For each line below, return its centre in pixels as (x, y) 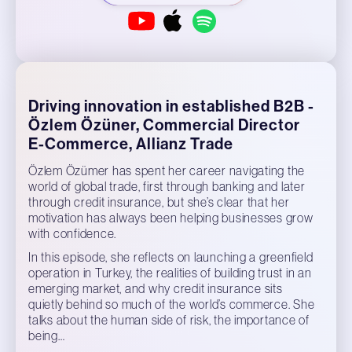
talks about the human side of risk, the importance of (169, 320)
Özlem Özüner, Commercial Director (164, 125)
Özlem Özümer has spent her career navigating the (167, 170)
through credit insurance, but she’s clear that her (159, 202)
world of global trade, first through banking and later (167, 186)
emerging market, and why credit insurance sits (156, 288)
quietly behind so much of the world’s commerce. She (172, 304)
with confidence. (72, 233)
